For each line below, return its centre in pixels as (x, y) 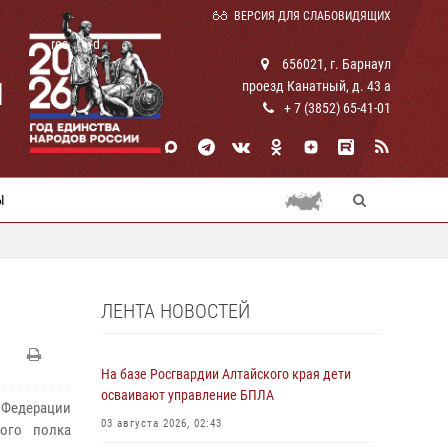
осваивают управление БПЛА (187, 395)
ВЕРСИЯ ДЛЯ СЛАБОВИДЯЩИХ (312, 16)
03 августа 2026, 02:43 (161, 423)
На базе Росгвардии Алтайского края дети (226, 374)
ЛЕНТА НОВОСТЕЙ (175, 311)
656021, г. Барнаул (335, 64)
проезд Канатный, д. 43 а (316, 86)
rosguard (75, 44)
